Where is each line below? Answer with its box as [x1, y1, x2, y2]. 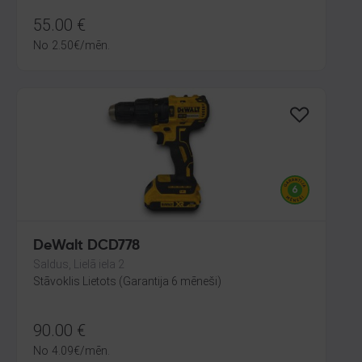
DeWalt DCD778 [33, 238, 140, 253]
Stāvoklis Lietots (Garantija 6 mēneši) [33, 275, 221, 288]
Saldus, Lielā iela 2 [33, 258, 124, 271]
